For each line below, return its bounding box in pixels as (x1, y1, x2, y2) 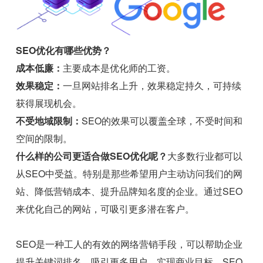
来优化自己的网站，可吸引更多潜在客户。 (16, 202, 195, 216)
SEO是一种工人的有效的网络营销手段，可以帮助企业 (16, 237, 243, 251)
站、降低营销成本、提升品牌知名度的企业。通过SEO (16, 184, 243, 198)
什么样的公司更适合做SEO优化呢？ (16, 149, 168, 163)
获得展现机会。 (16, 96, 82, 110)
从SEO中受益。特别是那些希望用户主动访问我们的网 (16, 167, 243, 181)
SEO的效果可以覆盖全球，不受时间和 (82, 114, 243, 128)
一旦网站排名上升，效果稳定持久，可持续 (63, 79, 242, 93)
